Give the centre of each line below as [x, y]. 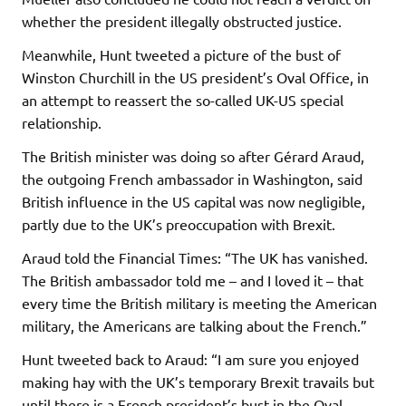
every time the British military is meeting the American [199, 303]
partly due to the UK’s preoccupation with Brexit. [179, 224]
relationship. [62, 123]
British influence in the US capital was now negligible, [193, 202]
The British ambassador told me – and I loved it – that [193, 280]
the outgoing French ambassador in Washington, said [192, 179]
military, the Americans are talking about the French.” [194, 326]
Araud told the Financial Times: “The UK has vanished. [195, 258]
